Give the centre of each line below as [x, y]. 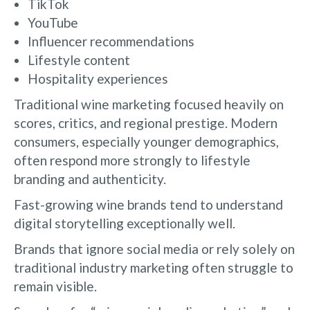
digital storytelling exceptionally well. [125, 223]
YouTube [53, 22]
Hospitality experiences [98, 78]
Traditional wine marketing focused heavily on [149, 104]
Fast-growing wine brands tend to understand [148, 204]
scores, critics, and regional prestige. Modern [146, 122]
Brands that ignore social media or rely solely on [154, 248]
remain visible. [55, 286]
